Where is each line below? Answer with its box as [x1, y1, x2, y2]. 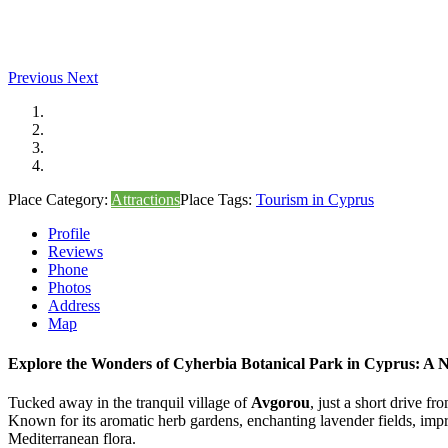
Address [48, 297, 100, 315]
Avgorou [251, 393, 310, 411]
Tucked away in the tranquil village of [8, 393, 251, 411]
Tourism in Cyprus [256, 191, 374, 209]
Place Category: [8, 191, 111, 209]
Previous [8, 69, 63, 87]
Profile [48, 225, 90, 243]
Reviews [48, 243, 103, 261]
